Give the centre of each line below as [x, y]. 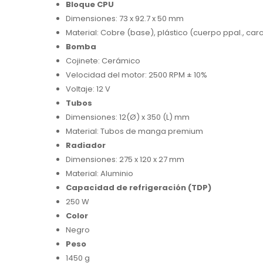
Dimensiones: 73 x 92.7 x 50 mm [125, 19]
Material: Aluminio [100, 174]
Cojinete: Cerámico [103, 61]
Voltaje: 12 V [88, 89]
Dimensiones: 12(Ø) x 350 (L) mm [128, 117]
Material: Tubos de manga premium [134, 131]
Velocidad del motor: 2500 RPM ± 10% [136, 75]
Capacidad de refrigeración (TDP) [139, 188]
